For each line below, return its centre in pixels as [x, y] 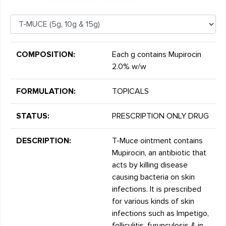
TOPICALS [131, 92]
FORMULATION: [46, 92]
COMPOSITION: [46, 55]
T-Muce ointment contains [158, 141]
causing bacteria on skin [154, 177]
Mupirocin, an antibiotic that [159, 153]
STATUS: [33, 116]
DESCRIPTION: [44, 141]
